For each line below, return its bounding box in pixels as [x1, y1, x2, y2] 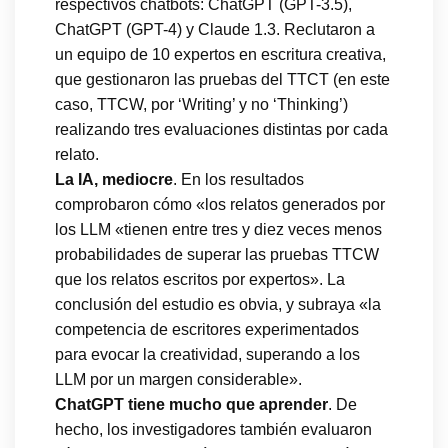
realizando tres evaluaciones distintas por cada [55, 120, 388, 138]
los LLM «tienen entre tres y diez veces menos [55, 220, 382, 238]
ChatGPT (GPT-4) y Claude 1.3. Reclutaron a [55, 20, 375, 38]
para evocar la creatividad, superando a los [55, 345, 360, 363]
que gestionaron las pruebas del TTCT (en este [55, 70, 390, 88]
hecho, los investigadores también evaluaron [55, 420, 372, 438]
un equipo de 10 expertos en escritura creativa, [55, 45, 386, 63]
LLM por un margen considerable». [55, 370, 302, 388]
